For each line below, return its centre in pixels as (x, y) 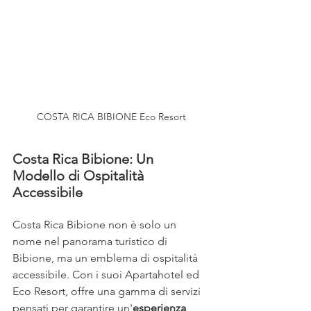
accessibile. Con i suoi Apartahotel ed (107, 275)
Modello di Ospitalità (80, 176)
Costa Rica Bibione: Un (85, 159)
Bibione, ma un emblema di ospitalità (107, 258)
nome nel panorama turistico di (91, 242)
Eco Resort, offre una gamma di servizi (108, 292)
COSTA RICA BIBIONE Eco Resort (111, 117)
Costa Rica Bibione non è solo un (96, 225)
